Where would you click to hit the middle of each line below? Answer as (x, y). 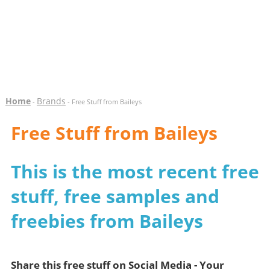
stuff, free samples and (115, 196)
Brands (51, 101)
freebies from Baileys (107, 221)
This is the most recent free (135, 171)
